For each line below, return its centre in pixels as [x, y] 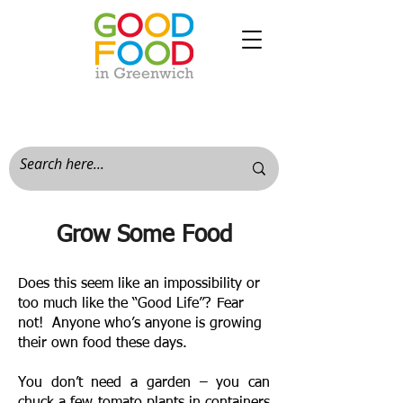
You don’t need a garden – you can [144, 383]
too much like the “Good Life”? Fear [131, 304]
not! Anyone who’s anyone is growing [140, 324]
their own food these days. [105, 344]
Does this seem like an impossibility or [139, 284]
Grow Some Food [144, 236]
